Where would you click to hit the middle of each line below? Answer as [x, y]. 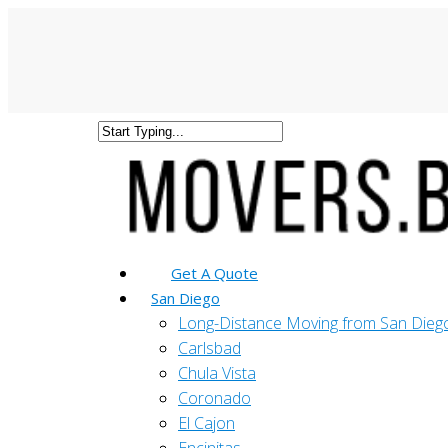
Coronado [214, 398]
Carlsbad [209, 348]
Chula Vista [217, 373]
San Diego [185, 298]
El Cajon [206, 423]
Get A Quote [214, 273]
